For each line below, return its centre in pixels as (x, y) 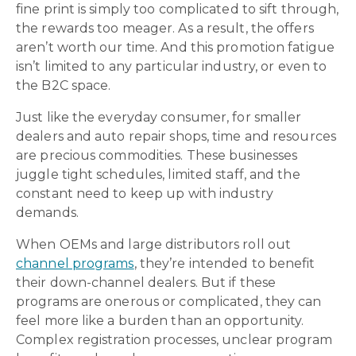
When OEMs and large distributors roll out (154, 244)
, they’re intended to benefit (224, 263)
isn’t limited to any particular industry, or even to (172, 66)
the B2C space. (65, 85)
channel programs (75, 263)
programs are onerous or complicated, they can (169, 301)
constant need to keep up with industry (145, 193)
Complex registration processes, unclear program (174, 339)
